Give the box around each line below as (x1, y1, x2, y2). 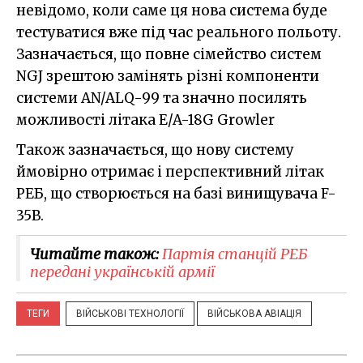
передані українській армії (30, 263, 215, 282)
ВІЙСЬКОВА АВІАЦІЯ (207, 308, 301, 320)
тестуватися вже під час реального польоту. (16, 23, 341, 42)
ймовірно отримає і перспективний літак (16, 163, 324, 181)
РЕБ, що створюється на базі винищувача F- (16, 185, 336, 203)
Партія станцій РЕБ (162, 245, 307, 264)
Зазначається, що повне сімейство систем (16, 45, 322, 64)
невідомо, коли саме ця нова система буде (16, 2, 327, 20)
